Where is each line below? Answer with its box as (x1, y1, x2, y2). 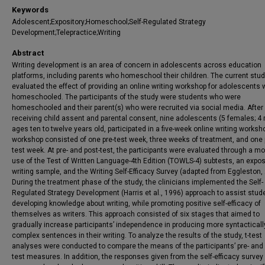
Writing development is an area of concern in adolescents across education (12, 61, 261, 69)
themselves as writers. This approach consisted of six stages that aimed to (12, 210, 260, 218)
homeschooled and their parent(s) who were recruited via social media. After (12, 104, 263, 112)
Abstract (12, 49, 44, 57)
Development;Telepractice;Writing (12, 28, 121, 37)
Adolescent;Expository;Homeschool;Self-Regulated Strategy (12, 18, 206, 26)
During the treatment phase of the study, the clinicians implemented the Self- (12, 178, 263, 186)
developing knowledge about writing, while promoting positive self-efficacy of (12, 199, 261, 208)
